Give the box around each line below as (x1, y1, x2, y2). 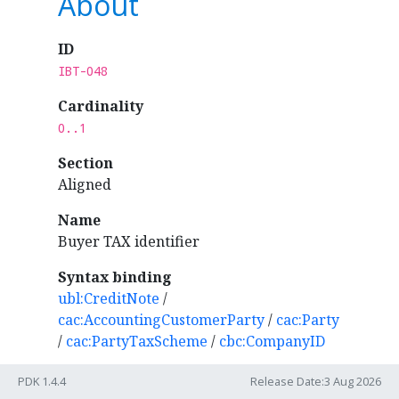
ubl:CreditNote (57, 289, 159, 308)
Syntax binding (57, 267, 172, 287)
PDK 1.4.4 (18, 373, 66, 389)
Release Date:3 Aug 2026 (250, 373, 381, 389)
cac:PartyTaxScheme (65, 331, 208, 351)
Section (57, 153, 113, 173)
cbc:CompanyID (218, 331, 325, 351)
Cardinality (57, 96, 143, 116)
